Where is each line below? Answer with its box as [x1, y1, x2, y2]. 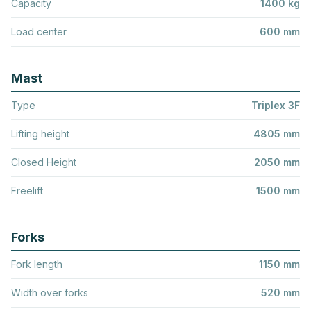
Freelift [11, 184, 43, 196]
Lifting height [11, 127, 69, 140]
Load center [11, 25, 67, 37]
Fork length [11, 258, 62, 270]
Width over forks [11, 286, 88, 299]
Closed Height [11, 155, 76, 168]
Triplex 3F [251, 99, 300, 111]
